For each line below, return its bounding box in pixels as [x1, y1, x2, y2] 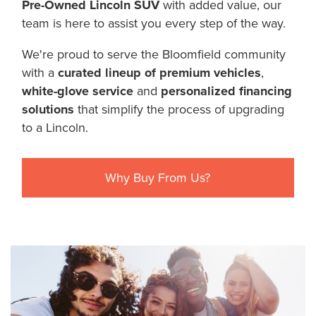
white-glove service [22, 81, 138, 100]
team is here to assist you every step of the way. [22, 13, 286, 32]
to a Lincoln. [22, 118, 89, 136]
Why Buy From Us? [105, 168, 211, 186]
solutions [22, 99, 75, 119]
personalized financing [161, 81, 293, 100]
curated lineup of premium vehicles [58, 63, 262, 82]
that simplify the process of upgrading [74, 99, 285, 118]
